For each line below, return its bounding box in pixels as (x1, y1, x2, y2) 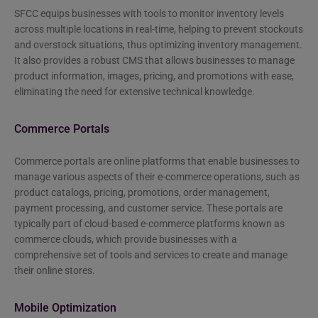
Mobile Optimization (14, 300, 116, 314)
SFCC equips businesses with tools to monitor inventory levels (14, 7, 284, 19)
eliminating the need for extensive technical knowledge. (14, 85, 255, 97)
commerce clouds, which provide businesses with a (14, 233, 237, 245)
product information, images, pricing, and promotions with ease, (14, 70, 294, 82)
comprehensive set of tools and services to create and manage (14, 248, 287, 261)
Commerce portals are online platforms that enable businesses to (14, 155, 300, 167)
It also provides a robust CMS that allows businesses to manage (14, 54, 295, 66)
